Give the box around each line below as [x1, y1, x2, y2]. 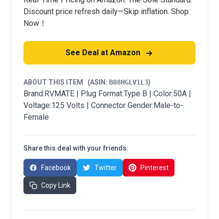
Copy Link [41, 181, 70, 189]
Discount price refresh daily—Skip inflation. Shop [23, 7, 189, 16]
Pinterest [140, 164, 169, 172]
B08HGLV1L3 [109, 78, 148, 86]
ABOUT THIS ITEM [23, 78, 88, 86]
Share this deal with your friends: [23, 144, 129, 152]
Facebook [41, 164, 71, 172]
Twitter [94, 164, 117, 172]
